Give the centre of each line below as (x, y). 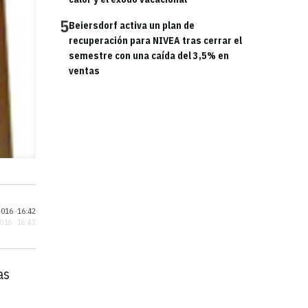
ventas (84, 71)
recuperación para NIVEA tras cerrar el (155, 41)
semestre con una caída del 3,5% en (149, 56)
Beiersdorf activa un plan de (132, 25)
